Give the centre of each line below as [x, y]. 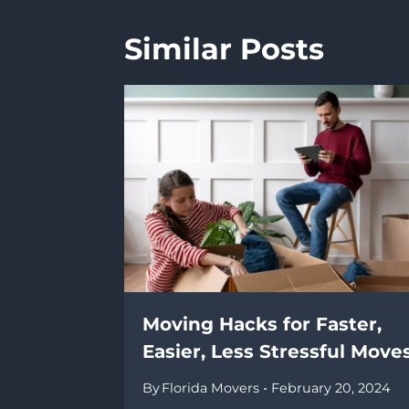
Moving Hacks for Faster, [262, 325]
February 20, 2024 [330, 388]
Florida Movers [210, 388]
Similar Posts [224, 48]
